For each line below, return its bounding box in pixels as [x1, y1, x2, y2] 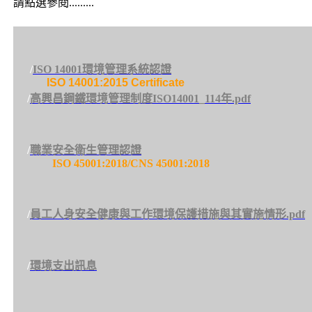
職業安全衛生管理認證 [30, 144, 141, 157]
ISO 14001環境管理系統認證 [33, 63, 171, 76]
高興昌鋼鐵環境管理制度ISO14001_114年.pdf [30, 93, 251, 105]
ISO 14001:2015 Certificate [47, 77, 185, 89]
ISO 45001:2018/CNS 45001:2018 [13, 157, 210, 170]
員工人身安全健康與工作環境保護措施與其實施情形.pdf [30, 208, 305, 221]
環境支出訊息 [30, 260, 97, 272]
